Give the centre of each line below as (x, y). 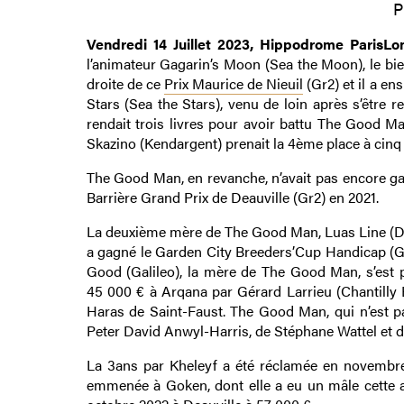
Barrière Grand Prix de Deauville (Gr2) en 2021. (232, 197)
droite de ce (125, 83)
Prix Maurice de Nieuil (234, 83)
